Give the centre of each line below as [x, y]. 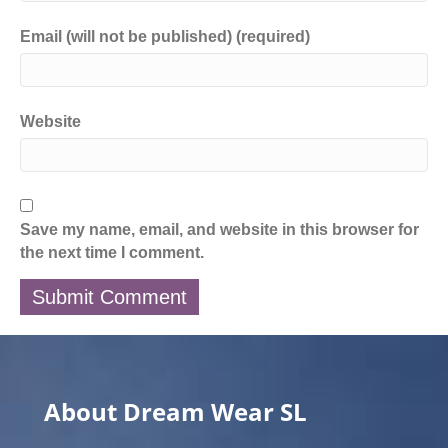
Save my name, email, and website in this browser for [219, 229]
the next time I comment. [112, 252]
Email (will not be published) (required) [165, 36]
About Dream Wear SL [175, 411]
